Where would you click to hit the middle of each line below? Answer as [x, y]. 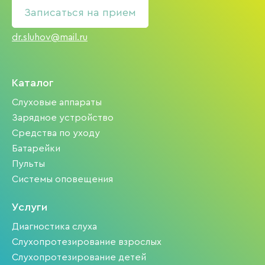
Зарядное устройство [63, 118]
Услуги [30, 207]
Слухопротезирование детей [79, 257]
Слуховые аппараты [57, 102]
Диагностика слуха [54, 227]
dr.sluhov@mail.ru [50, 37]
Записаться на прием [80, 12]
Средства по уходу [56, 133]
